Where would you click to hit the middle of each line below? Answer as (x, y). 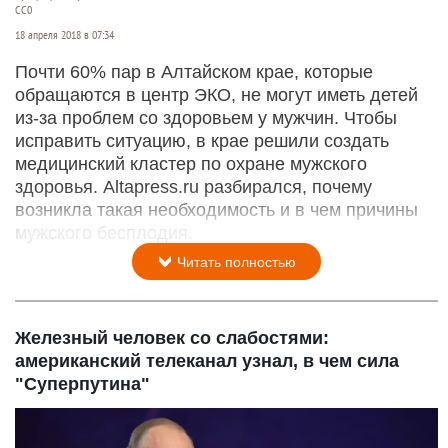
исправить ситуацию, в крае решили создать (202, 140)
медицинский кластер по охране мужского (191, 163)
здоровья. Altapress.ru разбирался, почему (193, 186)
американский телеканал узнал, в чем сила (207, 360)
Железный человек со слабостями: (172, 337)
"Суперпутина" (82, 383)
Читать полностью (234, 261)
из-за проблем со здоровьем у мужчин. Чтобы (206, 117)
